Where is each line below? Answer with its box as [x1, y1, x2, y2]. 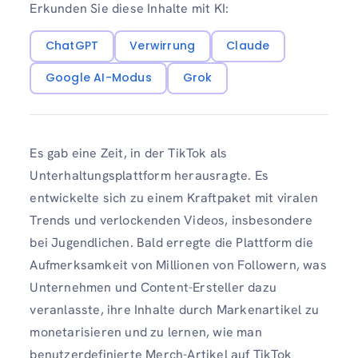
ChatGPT [45, 38, 99, 54]
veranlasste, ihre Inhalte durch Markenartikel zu [30, 301, 319, 319]
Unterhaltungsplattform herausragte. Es [30, 167, 268, 185]
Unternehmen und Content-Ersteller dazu [30, 279, 276, 296]
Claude [226, 38, 270, 54]
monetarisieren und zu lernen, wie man [30, 324, 262, 341]
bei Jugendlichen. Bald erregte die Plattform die [30, 234, 313, 252]
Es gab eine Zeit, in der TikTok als [30, 145, 228, 162]
